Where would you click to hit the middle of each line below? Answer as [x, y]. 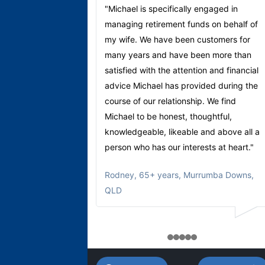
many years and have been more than [178, 54]
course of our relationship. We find [170, 101]
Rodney [119, 174]
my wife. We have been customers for [177, 39]
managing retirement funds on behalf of [181, 24]
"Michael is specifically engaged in [171, 8]
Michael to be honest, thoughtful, [168, 116]
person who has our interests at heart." [179, 147]
